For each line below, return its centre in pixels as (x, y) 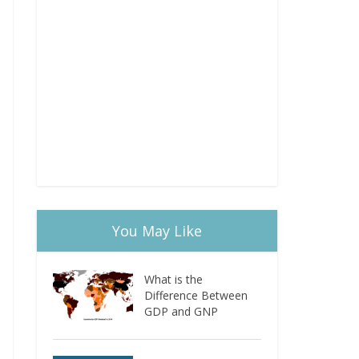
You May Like (157, 231)
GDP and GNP (182, 311)
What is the (174, 279)
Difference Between (196, 295)
